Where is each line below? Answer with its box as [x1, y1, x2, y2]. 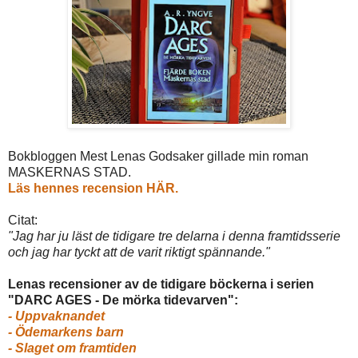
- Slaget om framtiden [8, 341, 137, 356]
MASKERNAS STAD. [8, 165, 131, 180]
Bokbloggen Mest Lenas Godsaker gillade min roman [8, 149, 308, 164]
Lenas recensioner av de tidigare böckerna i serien [8, 277, 314, 292]
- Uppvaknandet [8, 309, 105, 324]
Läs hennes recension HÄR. [8, 181, 178, 196]
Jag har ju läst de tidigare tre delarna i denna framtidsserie [13, 229, 340, 244]
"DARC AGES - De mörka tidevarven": [8, 293, 238, 308]
